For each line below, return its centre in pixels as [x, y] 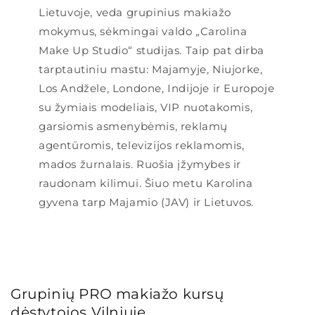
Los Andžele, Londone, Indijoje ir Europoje [157, 88]
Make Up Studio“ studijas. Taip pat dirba [152, 50]
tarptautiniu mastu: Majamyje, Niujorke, [151, 69]
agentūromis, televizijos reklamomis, [142, 145]
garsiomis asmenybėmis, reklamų [134, 126]
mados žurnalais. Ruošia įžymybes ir [140, 164]
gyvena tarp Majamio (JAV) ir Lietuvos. [146, 202]
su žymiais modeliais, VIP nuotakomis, [146, 107]
